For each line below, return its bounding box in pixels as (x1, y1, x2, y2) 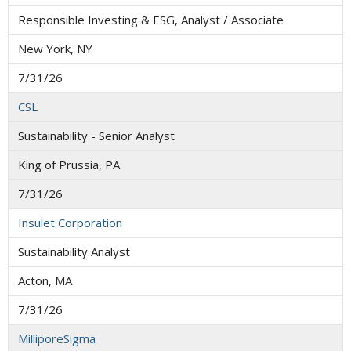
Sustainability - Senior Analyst (18, 128, 175, 144)
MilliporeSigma (18, 331, 96, 347)
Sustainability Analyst (18, 244, 130, 260)
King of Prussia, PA (18, 157, 120, 173)
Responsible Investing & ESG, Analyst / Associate (18, 12, 284, 28)
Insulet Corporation (18, 215, 122, 231)
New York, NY (18, 41, 92, 57)
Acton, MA (18, 273, 72, 289)
